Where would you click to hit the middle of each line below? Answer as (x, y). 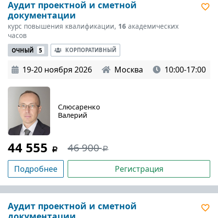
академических (152, 26)
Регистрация (139, 169)
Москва (129, 70)
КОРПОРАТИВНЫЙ (91, 50)
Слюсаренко (79, 107)
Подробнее (36, 169)
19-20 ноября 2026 (57, 70)
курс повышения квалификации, (63, 26)
